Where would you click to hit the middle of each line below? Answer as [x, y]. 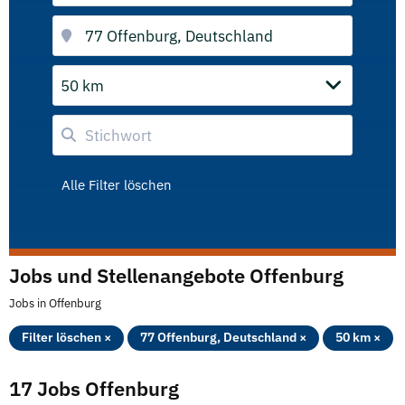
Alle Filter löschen [117, 185]
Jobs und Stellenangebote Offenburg [176, 275]
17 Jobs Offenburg [94, 388]
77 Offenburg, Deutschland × [223, 337]
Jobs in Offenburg [55, 303]
